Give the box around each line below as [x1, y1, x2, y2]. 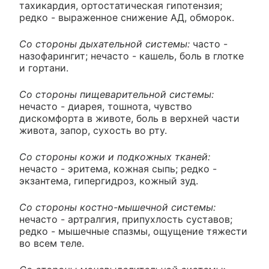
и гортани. [19, 62, 68, 74]
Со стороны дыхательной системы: [19, 38, 190, 50]
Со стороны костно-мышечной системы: [19, 201, 216, 214]
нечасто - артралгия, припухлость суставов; [19, 213, 232, 226]
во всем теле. [19, 237, 84, 250]
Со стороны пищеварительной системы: [19, 88, 214, 101]
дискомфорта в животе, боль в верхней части [19, 112, 240, 125]
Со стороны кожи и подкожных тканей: [19, 151, 210, 163]
